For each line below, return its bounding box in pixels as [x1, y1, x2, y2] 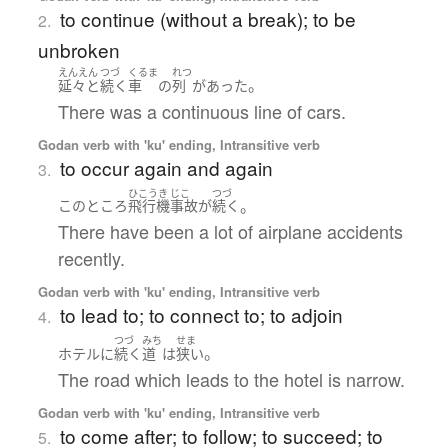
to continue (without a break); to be [59, 5, 356, 33]
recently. [57, 245, 125, 272]
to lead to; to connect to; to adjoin [59, 301, 343, 329]
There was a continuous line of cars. [57, 97, 346, 124]
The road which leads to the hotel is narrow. [57, 365, 405, 392]
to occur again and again [59, 153, 273, 181]
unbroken [37, 36, 120, 64]
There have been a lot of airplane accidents [57, 218, 403, 245]
